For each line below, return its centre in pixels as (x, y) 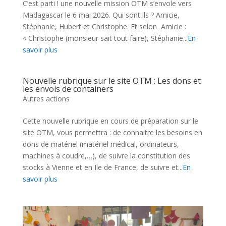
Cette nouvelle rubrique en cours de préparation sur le (110, 121)
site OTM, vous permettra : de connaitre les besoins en (112, 133)
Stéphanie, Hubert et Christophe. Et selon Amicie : (104, 27)
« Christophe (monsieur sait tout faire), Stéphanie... (105, 38)
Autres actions (46, 99)
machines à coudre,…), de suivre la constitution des (106, 156)
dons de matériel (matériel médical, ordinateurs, (101, 144)
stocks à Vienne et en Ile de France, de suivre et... (102, 167)
